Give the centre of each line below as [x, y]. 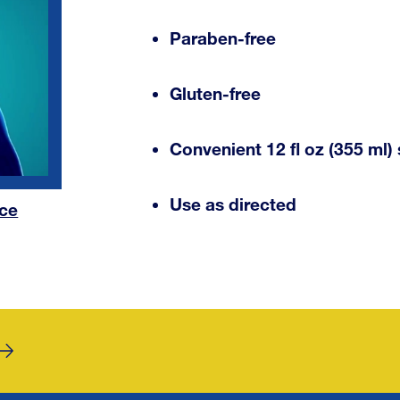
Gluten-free [216, 94]
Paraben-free [223, 38]
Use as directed [233, 204]
